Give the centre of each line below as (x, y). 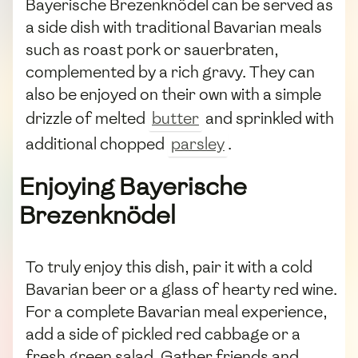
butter (175, 119)
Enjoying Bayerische (133, 186)
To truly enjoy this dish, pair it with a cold (169, 267)
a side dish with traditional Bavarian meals (174, 28)
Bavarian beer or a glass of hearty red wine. (181, 289)
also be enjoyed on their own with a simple (173, 95)
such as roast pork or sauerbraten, (152, 50)
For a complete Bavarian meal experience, (177, 311)
